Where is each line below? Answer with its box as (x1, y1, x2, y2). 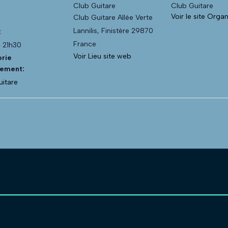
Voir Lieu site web (73, 51, 131, 61)
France (73, 39, 96, 48)
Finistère (101, 26, 129, 35)
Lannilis (73, 26, 97, 35)
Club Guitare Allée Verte (73, 13, 153, 22)
